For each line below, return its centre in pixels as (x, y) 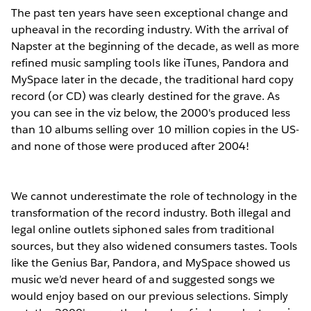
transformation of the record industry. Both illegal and (151, 212)
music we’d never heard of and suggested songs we (143, 279)
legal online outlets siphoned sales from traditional (143, 229)
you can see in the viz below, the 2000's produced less (151, 112)
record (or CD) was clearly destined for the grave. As (146, 96)
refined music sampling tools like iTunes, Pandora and (150, 62)
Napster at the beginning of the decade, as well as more (155, 46)
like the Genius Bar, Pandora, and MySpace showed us (151, 262)
